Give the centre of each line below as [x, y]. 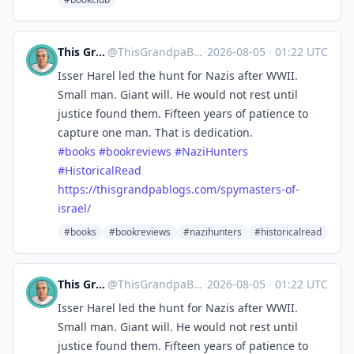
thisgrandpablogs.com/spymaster [186, 189]
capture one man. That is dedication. [155, 132]
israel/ [74, 208]
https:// [77, 189]
